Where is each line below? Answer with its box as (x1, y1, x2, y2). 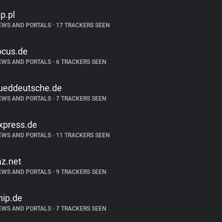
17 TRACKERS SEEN (54, 22, 110, 29)
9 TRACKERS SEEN (54, 168, 107, 175)
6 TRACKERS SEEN (54, 58, 107, 65)
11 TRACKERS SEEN (54, 132, 110, 139)
